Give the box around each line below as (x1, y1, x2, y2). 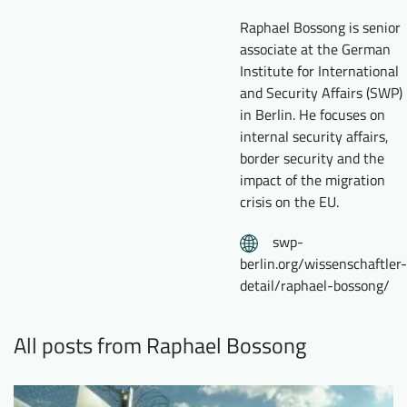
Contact (36, 84, 82, 100)
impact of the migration (240, 169, 385, 192)
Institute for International (240, 60, 399, 83)
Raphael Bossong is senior (240, 16, 401, 39)
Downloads (36, 8, 101, 24)
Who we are (203, 8, 271, 24)
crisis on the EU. (240, 191, 339, 213)
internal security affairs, (240, 125, 389, 148)
